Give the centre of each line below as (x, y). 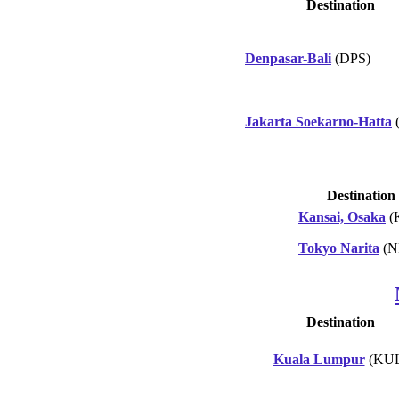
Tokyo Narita (339, 248)
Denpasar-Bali (288, 58)
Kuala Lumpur (319, 359)
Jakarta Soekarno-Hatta (318, 121)
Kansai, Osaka (342, 216)
